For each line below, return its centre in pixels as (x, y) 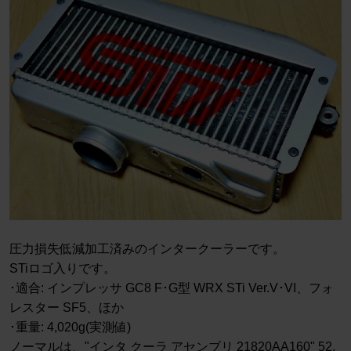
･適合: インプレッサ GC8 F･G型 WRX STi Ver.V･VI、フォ (172, 288)
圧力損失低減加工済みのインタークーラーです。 (147, 249)
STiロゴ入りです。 (63, 269)
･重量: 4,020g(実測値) (70, 327)
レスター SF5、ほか (67, 308)
